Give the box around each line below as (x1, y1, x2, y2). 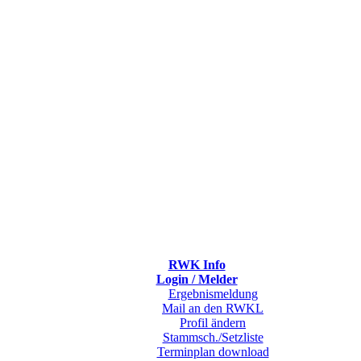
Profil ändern (180, 315, 246, 330)
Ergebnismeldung (168, 286, 258, 301)
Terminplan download (156, 344, 269, 359)
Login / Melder (156, 272, 238, 286)
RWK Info (168, 257, 226, 272)
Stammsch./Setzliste (162, 330, 263, 344)
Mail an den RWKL (162, 301, 263, 315)
